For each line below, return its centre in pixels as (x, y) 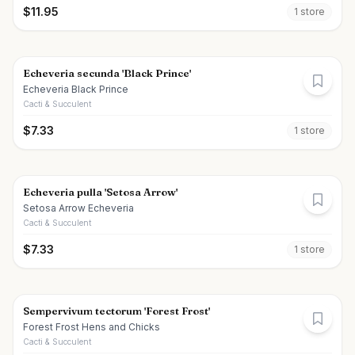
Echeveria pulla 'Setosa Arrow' (100, 192)
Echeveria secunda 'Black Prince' (107, 73)
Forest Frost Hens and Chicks (92, 327)
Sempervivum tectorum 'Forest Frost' (116, 311)
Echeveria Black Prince (76, 89)
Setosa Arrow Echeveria (78, 208)
